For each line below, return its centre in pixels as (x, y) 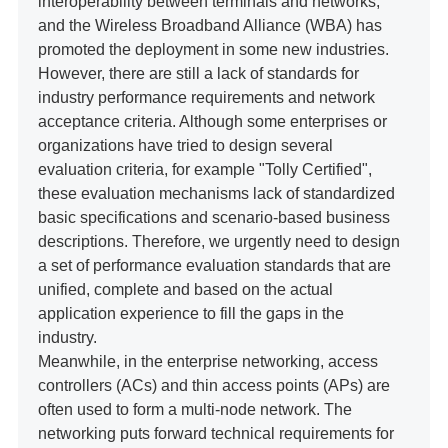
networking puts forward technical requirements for (215, 433)
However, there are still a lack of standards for (198, 73)
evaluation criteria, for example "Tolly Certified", (204, 169)
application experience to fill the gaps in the (190, 313)
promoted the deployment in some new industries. (213, 49)
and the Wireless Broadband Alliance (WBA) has (209, 25)
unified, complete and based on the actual (185, 289)
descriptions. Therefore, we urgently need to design (218, 241)
